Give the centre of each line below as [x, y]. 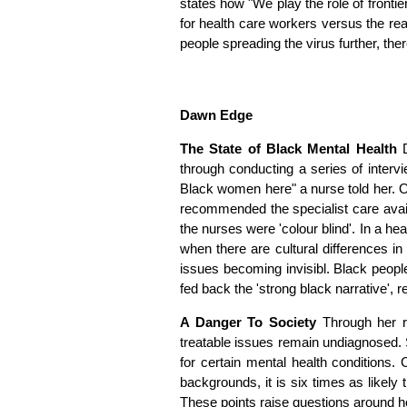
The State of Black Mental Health [292, 149]
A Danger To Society [248, 323]
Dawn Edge [216, 115]
